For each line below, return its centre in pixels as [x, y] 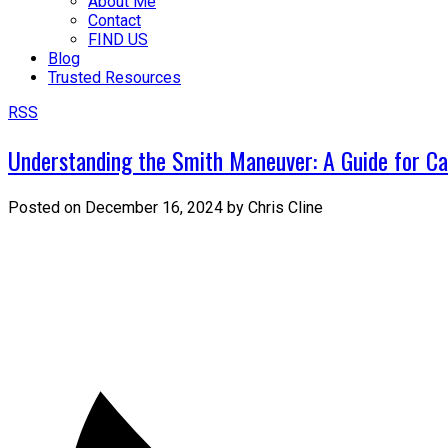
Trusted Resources [114, 77]
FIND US [118, 39]
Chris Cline [285, 207]
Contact [114, 20]
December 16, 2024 [154, 207]
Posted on [46, 207]
